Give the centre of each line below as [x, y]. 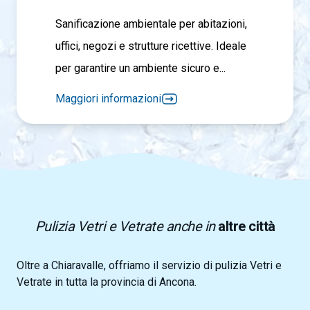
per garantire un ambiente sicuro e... [140, 69]
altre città [245, 227]
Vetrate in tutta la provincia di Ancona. [107, 282]
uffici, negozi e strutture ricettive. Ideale [151, 46]
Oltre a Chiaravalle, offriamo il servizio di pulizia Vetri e [149, 266]
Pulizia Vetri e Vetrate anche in [125, 227]
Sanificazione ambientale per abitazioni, [151, 24]
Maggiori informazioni [108, 99]
